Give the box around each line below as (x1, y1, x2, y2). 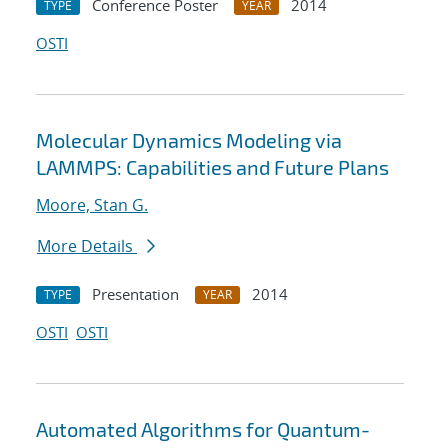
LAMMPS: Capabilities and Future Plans (36, 155, 389, 180)
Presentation (92, 284, 179, 305)
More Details (37, 235, 137, 258)
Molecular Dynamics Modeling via (36, 128, 342, 153)
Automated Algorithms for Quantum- (36, 417, 370, 442)
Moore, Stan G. (36, 194, 148, 217)
